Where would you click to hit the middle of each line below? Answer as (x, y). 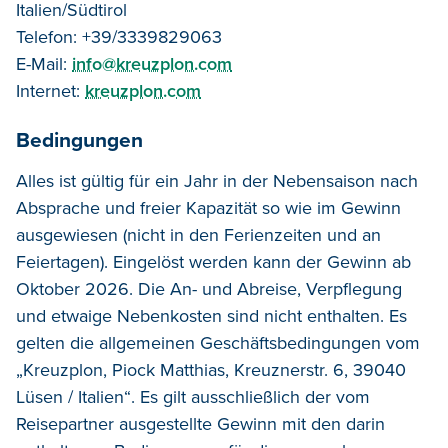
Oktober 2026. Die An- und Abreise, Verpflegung (209, 288)
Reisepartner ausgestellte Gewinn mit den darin (200, 423)
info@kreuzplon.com (152, 63)
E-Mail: (44, 63)
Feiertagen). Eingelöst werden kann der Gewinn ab (213, 261)
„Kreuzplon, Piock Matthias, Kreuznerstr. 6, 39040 (211, 369)
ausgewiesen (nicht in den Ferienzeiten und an (198, 234)
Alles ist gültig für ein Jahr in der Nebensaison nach (217, 180)
